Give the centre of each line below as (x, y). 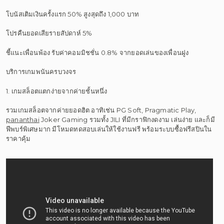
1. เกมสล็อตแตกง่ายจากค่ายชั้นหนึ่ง (57, 91)
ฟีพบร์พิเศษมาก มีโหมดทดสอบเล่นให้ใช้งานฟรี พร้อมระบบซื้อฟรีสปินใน (109, 129)
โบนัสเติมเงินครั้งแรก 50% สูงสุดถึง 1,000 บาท (73, 14)
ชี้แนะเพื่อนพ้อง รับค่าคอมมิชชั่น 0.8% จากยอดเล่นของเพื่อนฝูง (97, 52)
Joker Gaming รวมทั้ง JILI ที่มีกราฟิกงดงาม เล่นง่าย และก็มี (127, 119)
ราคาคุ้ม (18, 138)
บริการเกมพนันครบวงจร (41, 71)
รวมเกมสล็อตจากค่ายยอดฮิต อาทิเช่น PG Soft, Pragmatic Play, (101, 110)
